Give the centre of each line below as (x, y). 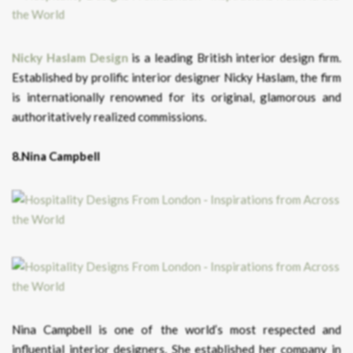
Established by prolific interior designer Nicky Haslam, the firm (176, 77)
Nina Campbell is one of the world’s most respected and (176, 329)
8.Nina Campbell (56, 156)
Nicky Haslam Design (70, 58)
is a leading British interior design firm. (235, 58)
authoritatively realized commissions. (109, 117)
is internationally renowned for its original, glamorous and (176, 97)
